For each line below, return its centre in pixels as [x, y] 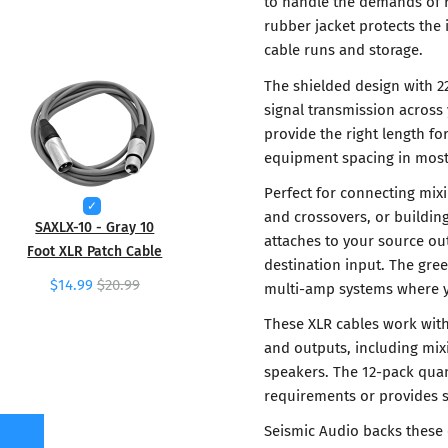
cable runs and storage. [343, 49]
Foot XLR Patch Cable [95, 251]
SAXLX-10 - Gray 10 [95, 227]
